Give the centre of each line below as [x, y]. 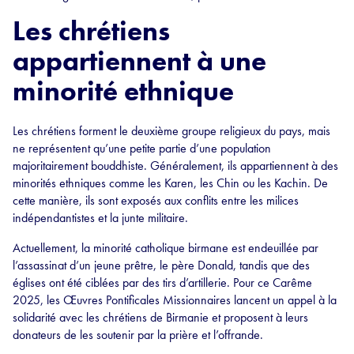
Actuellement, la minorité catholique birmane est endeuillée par [166, 247]
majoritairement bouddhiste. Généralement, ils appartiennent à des [175, 165]
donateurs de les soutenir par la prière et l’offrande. [138, 334]
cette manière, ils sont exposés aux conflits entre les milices [156, 200]
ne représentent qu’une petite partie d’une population [142, 148]
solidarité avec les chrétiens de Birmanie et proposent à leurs [160, 317]
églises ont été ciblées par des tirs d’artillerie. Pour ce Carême [162, 282]
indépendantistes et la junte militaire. [100, 217]
